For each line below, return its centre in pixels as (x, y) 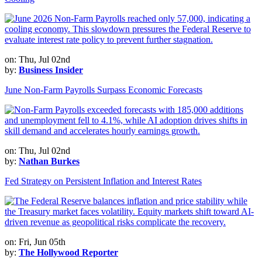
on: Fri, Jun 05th (35, 242)
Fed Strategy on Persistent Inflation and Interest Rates (103, 181)
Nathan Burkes (49, 161)
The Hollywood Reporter (68, 252)
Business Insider (51, 70)
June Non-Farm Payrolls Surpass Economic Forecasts (104, 89)
